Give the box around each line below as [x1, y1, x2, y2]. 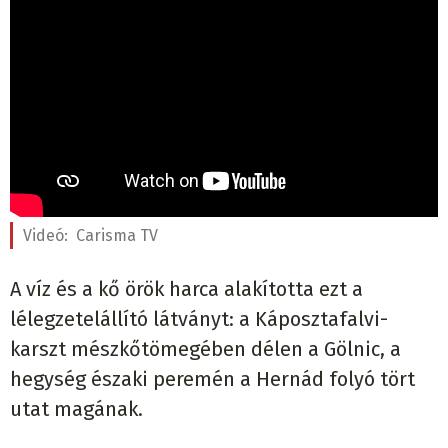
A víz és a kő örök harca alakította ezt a [10, 277, 363, 302]
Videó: [23, 226, 72, 246]
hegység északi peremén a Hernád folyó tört [10, 367, 415, 392]
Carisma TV [76, 226, 158, 246]
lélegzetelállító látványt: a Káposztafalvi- [10, 307, 388, 332]
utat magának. [10, 397, 143, 422]
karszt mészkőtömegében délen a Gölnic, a [10, 337, 401, 362]
